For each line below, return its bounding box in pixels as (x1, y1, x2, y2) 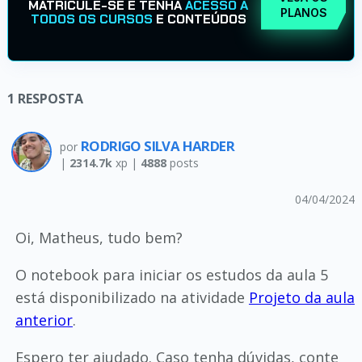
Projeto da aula (248, 288, 355, 307)
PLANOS (280, 6, 327, 19)
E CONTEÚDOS (152, 10, 246, 27)
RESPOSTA (17, 90, 83, 107)
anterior (15, 310, 73, 330)
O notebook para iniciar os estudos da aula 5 (15, 265, 328, 284)
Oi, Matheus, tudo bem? (15, 228, 183, 247)
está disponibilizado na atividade (15, 288, 249, 307)
